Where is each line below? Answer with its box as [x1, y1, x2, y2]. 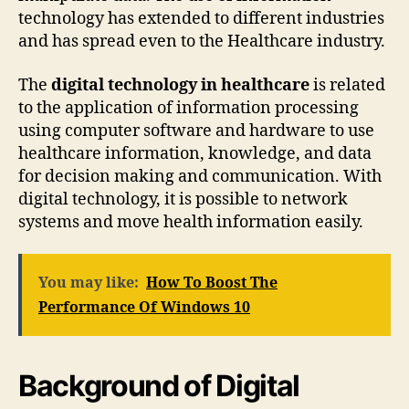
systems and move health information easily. [18, 211, 363, 233]
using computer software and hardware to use [18, 120, 374, 142]
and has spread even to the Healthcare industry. [18, 31, 385, 53]
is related [313, 74, 385, 96]
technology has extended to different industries [18, 8, 384, 30]
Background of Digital [18, 368, 300, 404]
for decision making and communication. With [18, 165, 382, 187]
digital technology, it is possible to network [18, 188, 348, 210]
